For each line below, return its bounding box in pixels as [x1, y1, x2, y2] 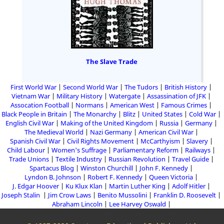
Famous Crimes [161, 100, 207, 109]
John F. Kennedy [139, 163, 188, 172]
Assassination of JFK [147, 91, 206, 100]
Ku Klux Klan [65, 181, 102, 190]
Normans [75, 100, 103, 109]
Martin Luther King [108, 181, 165, 190]
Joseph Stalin [1, 190, 41, 199]
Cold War [189, 109, 216, 118]
